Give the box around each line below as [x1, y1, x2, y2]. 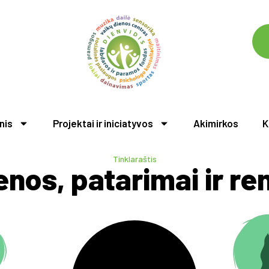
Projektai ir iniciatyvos [53, 117, 153, 130]
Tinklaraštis [112, 154, 157, 165]
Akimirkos [193, 117, 238, 130]
